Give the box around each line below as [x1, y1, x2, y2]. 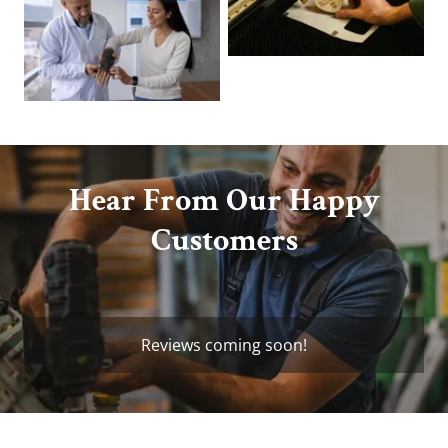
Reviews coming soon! [141, 334, 307, 356]
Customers [150, 220, 298, 261]
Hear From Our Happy [68, 180, 380, 221]
